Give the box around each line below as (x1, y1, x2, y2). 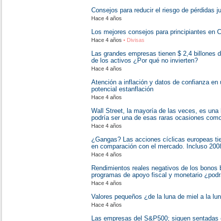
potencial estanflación (91, 85, 153, 93)
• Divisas (122, 37, 145, 43)
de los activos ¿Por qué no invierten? (91, 57, 198, 64)
